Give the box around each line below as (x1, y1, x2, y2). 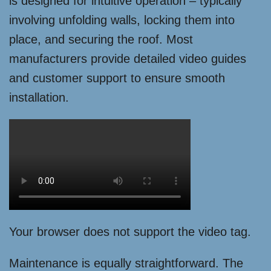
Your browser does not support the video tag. (9, 225, 251, 239)
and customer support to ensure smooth (9, 71, 225, 85)
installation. (9, 91, 69, 105)
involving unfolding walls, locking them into (9, 13, 235, 27)
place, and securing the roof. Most (9, 33, 193, 47)
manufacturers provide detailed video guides (9, 52, 246, 66)
